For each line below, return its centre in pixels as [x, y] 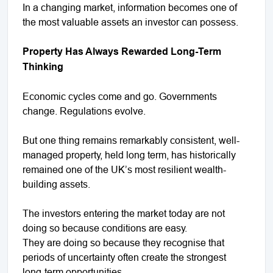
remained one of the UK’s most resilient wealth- [124, 169]
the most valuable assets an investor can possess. [130, 22]
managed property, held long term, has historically [129, 154]
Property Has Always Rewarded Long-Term [122, 51]
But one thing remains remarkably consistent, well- [131, 140]
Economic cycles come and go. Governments [120, 96]
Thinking [43, 66]
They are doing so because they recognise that [123, 242]
